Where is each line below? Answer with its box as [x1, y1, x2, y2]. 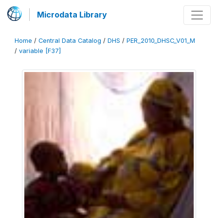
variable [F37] [19, 47, 61, 54]
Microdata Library [37, 10, 107, 19]
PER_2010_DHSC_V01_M [127, 37, 195, 44]
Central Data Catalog [38, 37, 101, 44]
